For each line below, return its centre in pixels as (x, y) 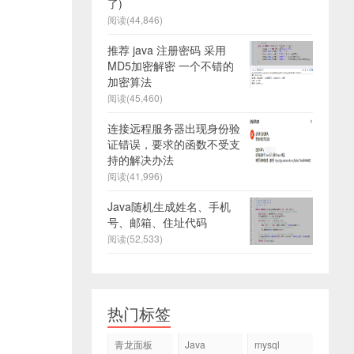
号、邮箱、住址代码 (157, 222)
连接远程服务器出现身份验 (174, 128)
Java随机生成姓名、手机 (169, 206)
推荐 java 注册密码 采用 (167, 50)
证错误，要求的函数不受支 (174, 144)
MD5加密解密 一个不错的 (171, 66)
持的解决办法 (141, 160)
